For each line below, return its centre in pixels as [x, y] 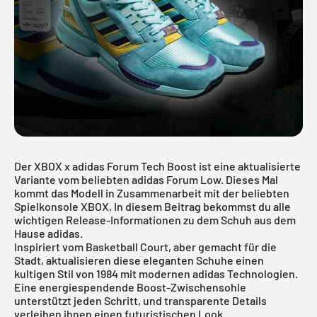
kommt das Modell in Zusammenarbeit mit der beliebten [152, 192]
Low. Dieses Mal [238, 179]
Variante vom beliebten [73, 179]
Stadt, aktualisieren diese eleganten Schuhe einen [139, 260]
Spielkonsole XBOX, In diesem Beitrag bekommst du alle [152, 206]
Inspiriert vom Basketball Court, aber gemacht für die [145, 246]
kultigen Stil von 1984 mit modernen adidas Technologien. [156, 273]
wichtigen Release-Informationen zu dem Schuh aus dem [155, 219]
